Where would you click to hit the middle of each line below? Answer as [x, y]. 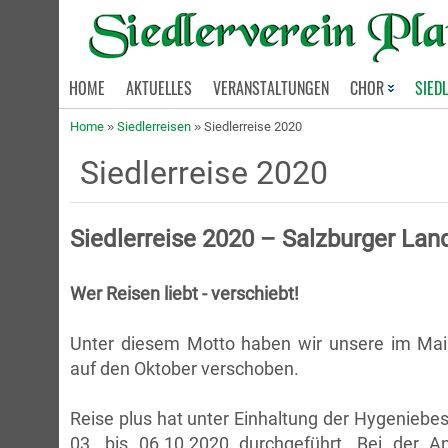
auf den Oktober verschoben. [184, 368]
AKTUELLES [159, 88]
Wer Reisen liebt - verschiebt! [184, 293]
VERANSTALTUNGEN [271, 88]
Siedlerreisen [154, 126]
